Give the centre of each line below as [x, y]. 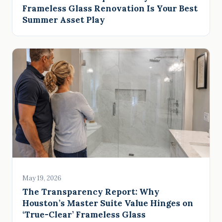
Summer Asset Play [64, 20]
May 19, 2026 [42, 178]
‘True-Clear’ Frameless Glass [84, 214]
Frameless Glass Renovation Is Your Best [110, 8]
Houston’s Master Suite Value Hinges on [108, 203]
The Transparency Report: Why [91, 192]
